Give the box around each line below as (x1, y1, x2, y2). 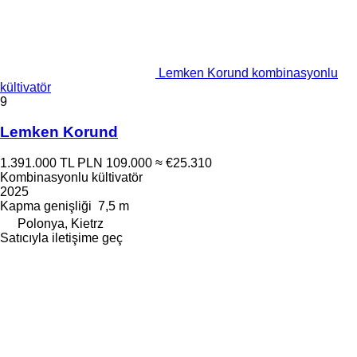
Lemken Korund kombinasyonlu (159, 65, 338, 80)
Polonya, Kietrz (18, 217, 104, 230)
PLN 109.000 (77, 156, 152, 170)
